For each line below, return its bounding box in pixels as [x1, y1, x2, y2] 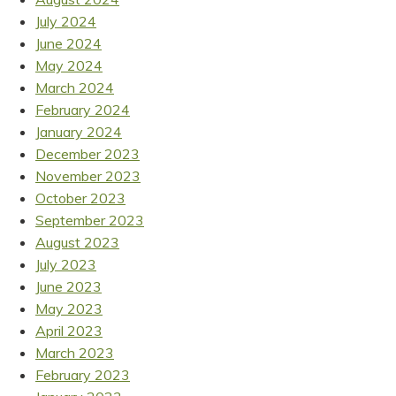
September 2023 [35, 210, 144, 229]
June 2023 [35, 277, 102, 295]
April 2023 [35, 321, 103, 339]
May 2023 [35, 299, 103, 317]
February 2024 [35, 100, 130, 118]
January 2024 [35, 122, 122, 141]
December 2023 [35, 144, 140, 163]
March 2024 [35, 78, 114, 96]
